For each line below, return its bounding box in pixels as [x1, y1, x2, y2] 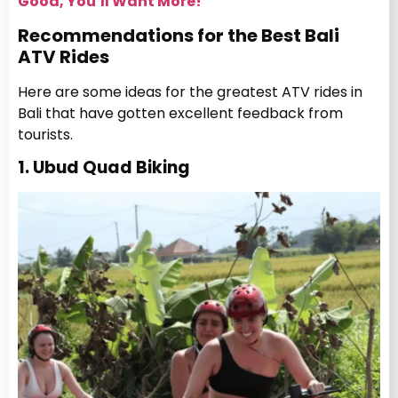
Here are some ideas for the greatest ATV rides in [18, 81, 362, 102]
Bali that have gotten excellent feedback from [18, 102, 343, 123]
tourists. [18, 123, 73, 145]
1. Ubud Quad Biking [18, 155, 190, 180]
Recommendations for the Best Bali [18, 22, 339, 48]
